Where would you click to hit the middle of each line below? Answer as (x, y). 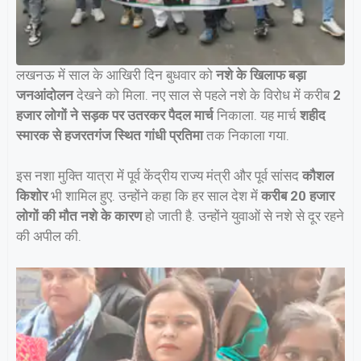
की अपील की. (49, 237)
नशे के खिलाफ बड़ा (261, 75)
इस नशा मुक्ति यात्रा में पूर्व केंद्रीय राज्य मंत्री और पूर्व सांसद (159, 176)
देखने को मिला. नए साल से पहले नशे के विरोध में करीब (203, 95)
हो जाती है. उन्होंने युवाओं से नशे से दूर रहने (243, 216)
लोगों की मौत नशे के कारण (79, 216)
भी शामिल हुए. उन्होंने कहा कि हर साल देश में (154, 196)
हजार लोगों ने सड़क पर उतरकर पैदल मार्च (115, 115)
